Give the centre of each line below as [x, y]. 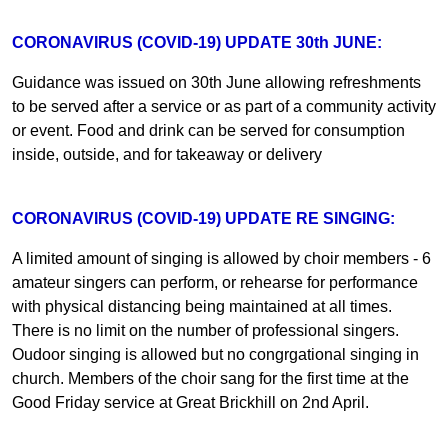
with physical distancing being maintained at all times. [202, 306]
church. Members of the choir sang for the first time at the [210, 378]
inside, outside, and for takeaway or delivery [167, 154]
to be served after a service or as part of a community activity [224, 106]
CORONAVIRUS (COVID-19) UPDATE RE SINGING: [203, 218]
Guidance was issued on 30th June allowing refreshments [216, 82]
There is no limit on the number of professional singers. [205, 330]
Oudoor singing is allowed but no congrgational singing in [215, 354]
